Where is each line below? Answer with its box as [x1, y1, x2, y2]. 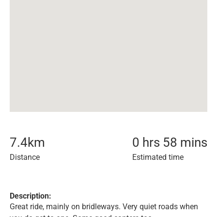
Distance [10, 153, 40, 162]
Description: [10, 191, 51, 201]
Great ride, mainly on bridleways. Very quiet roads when [10, 202, 198, 211]
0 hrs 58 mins [132, 135, 207, 150]
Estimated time [132, 153, 184, 162]
